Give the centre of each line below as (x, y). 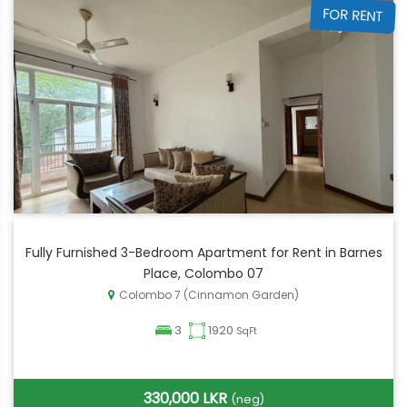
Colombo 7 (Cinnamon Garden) (209, 295)
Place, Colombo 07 (203, 273)
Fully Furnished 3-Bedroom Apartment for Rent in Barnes (203, 253)
